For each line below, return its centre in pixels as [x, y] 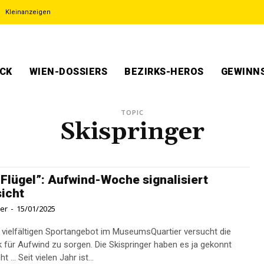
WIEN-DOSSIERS [68, 72]
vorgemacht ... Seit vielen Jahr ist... [56, 258]
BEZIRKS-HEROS [164, 72]
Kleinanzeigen [28, 12]
